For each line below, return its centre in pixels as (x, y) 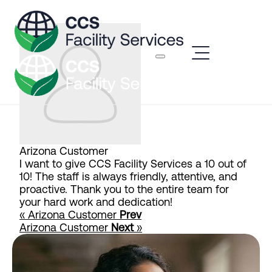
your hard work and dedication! (96, 202)
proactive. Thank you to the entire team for (124, 189)
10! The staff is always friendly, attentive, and (128, 176)
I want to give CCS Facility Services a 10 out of (133, 164)
